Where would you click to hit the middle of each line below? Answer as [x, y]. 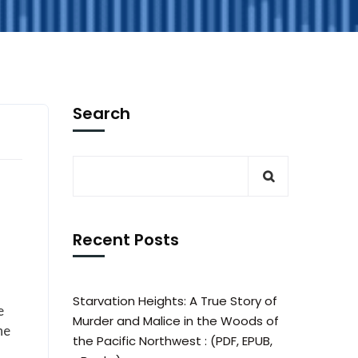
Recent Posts [126, 240]
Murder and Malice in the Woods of [176, 321]
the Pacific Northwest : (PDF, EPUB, [173, 341]
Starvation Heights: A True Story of [175, 301]
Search [101, 113]
